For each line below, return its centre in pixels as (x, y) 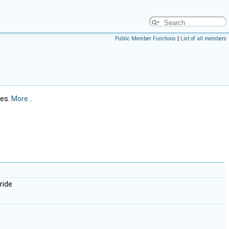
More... (22, 99)
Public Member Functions (145, 39)
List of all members (203, 39)
